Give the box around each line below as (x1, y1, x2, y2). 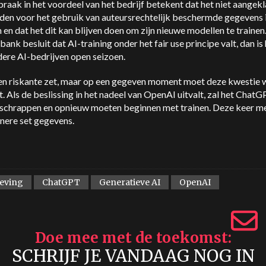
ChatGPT (42, 177, 80, 188)
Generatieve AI (99, 177, 160, 188)
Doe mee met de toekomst (34, 229, 228, 247)
